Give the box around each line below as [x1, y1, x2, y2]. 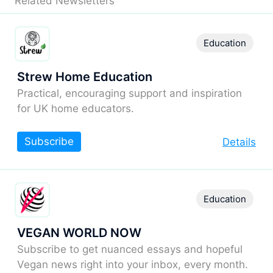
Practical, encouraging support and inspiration [17, 87, 242, 99]
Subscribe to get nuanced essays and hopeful [17, 243, 243, 255]
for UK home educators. [17, 102, 134, 115]
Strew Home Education [17, 69, 152, 84]
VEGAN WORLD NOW [17, 225, 141, 240]
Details [222, 135, 256, 148]
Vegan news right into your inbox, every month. [17, 258, 248, 271]
